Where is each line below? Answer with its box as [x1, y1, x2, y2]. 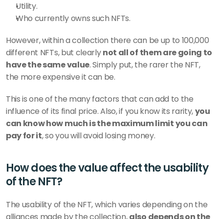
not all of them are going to [103, 47, 213, 58]
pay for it [6, 130, 42, 141]
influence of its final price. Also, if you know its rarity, [6, 106, 195, 117]
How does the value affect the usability [6, 160, 208, 175]
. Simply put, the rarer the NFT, [89, 59, 200, 70]
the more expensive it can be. [6, 71, 117, 83]
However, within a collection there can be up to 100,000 [6, 35, 209, 46]
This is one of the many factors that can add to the [6, 93, 194, 105]
